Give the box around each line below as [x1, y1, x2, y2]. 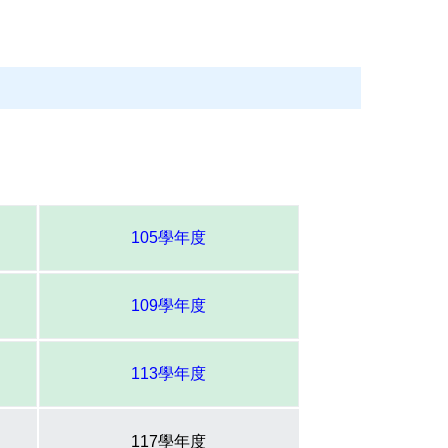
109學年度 [131, 297, 206, 315]
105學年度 [131, 229, 206, 247]
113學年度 [131, 365, 206, 383]
